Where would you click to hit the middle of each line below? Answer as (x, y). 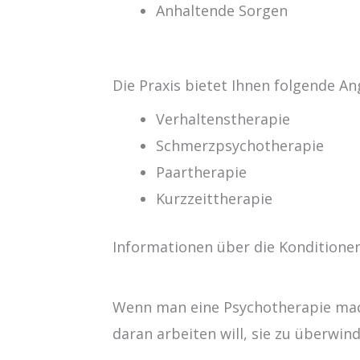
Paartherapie (202, 172)
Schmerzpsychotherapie (240, 145)
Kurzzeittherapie (215, 198)
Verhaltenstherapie (223, 119)
